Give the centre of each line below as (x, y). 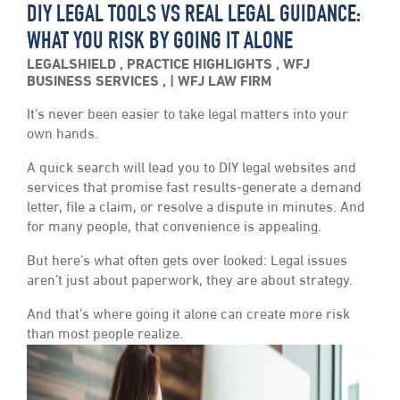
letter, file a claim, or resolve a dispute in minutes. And (196, 208)
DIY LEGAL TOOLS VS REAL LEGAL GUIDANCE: (194, 17)
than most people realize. (105, 335)
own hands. (62, 135)
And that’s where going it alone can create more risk (188, 316)
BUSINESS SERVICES (95, 83)
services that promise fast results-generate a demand (194, 189)
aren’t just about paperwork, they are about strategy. (190, 282)
